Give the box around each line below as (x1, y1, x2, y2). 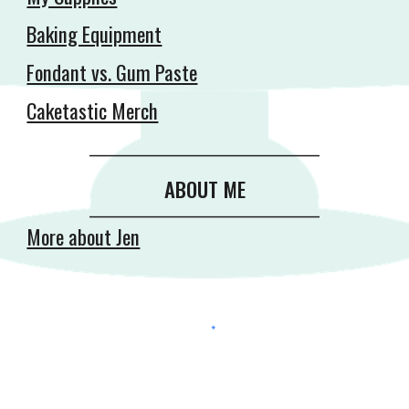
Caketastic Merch (26, 95, 159, 126)
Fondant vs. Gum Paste (26, 57, 198, 88)
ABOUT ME (163, 173, 246, 204)
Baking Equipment (26, 18, 163, 49)
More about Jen (26, 221, 141, 252)
